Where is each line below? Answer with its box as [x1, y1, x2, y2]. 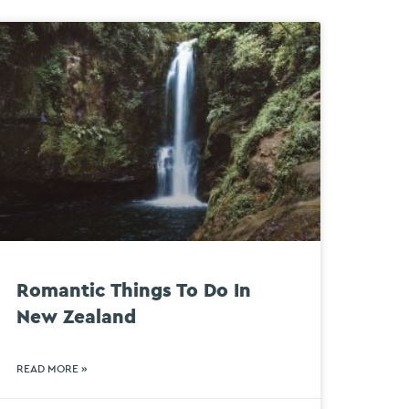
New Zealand [16, 308, 136, 328]
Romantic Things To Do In [16, 281, 251, 301]
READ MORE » [16, 363, 88, 375]
